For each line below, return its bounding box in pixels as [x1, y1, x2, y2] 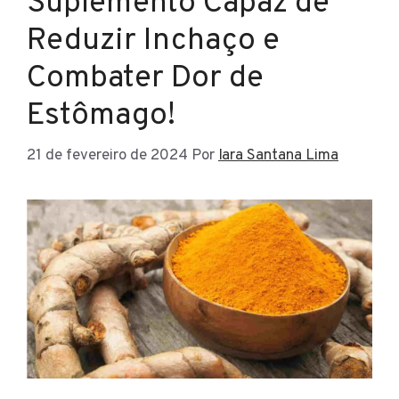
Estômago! [27, 96, 175, 135]
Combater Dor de [27, 59, 264, 98]
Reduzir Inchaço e [27, 21, 280, 61]
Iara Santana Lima [218, 145, 338, 166]
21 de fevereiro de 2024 [27, 145, 188, 166]
